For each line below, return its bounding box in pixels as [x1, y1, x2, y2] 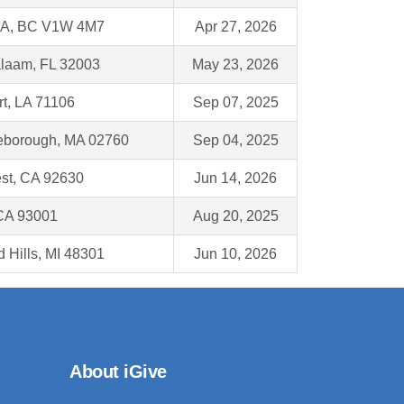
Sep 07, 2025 [192, 95, 279, 111]
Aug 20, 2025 [192, 208, 279, 225]
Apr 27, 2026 [194, 19, 277, 35]
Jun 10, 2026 [194, 246, 277, 262]
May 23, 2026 [192, 57, 279, 73]
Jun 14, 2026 [194, 170, 277, 187]
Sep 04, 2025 [192, 133, 279, 149]
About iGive [69, 362, 167, 382]
